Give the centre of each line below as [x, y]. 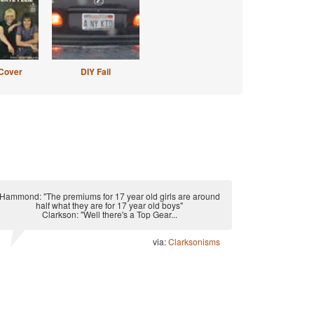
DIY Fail [95, 71]
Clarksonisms [194, 241]
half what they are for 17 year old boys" [109, 205]
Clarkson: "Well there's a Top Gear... [109, 214]
